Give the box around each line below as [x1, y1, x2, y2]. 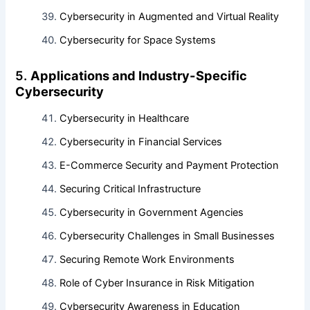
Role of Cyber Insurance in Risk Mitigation [60, 277, 255, 290]
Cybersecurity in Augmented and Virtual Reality [60, 10, 280, 24]
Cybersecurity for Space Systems [60, 34, 217, 47]
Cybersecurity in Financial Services [60, 136, 223, 149]
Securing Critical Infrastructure [60, 183, 201, 196]
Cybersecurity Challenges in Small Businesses [60, 230, 275, 243]
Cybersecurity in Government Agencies [60, 206, 244, 219]
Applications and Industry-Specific [30, 67, 248, 83]
